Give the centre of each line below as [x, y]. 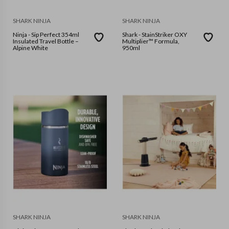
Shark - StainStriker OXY [130, 35]
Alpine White [30, 48]
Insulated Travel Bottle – [46, 41]
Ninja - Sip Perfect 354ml [22, 35]
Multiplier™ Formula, [151, 41]
